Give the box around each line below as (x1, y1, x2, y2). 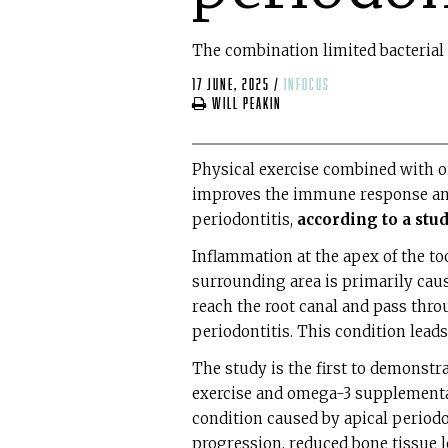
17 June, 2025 (192, 77, 270, 93)
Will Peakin (208, 96, 282, 112)
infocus (284, 77, 330, 93)
